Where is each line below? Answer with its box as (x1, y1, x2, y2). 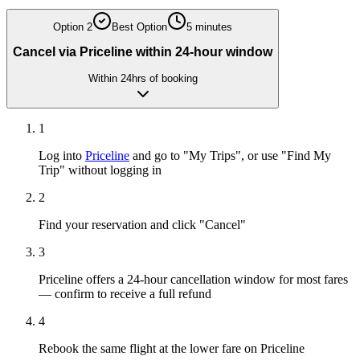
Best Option (112, 20, 167, 33)
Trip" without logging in (39, 163, 162, 178)
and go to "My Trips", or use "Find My (129, 149, 331, 163)
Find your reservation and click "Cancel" (39, 218, 246, 232)
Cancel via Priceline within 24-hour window (13, 45, 272, 59)
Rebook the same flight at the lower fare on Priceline (39, 342, 305, 356)
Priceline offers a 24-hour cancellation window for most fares (39, 272, 348, 287)
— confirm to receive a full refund (39, 287, 211, 301)
